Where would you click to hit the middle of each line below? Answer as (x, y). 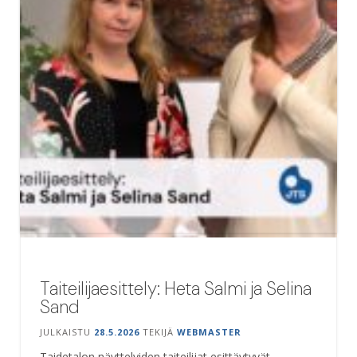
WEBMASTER (209, 331)
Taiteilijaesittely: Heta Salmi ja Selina (176, 288)
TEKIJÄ (158, 331)
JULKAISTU (67, 331)
